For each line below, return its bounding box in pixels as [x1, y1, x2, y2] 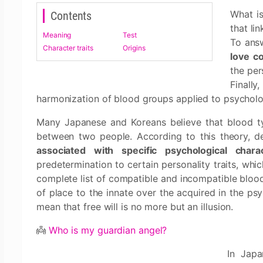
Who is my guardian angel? [48, 224, 167, 236]
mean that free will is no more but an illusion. [36, 201, 234, 213]
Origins [123, 43, 146, 52]
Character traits [43, 43, 93, 52]
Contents [50, 9, 92, 23]
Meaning [43, 31, 72, 39]
